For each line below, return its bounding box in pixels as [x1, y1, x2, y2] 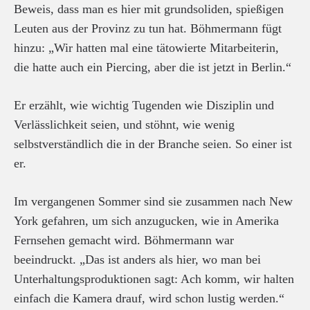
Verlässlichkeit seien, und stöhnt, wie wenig [14, 118, 235, 131]
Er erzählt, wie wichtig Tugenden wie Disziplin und [14, 98, 274, 112]
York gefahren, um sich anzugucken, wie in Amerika [14, 214, 279, 228]
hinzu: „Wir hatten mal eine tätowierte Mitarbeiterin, [14, 41, 279, 55]
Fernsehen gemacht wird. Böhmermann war [14, 233, 234, 247]
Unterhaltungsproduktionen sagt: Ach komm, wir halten [14, 272, 294, 286]
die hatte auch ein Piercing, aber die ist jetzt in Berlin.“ [14, 60, 291, 74]
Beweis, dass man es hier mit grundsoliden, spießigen [14, 2, 284, 16]
